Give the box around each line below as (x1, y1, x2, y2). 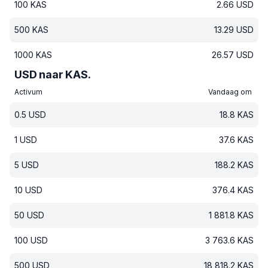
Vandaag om (208, 87, 254, 96)
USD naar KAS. (14, 68, 91, 81)
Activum (14, 87, 42, 96)
